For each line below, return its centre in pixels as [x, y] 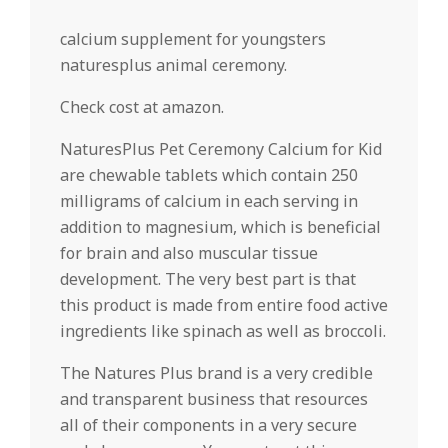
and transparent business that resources [214, 399]
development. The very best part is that [208, 279]
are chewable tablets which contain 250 [209, 175]
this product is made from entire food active [224, 305]
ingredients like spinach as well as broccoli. [223, 331]
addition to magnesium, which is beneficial [220, 227]
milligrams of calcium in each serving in [209, 201]
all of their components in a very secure [208, 425]
